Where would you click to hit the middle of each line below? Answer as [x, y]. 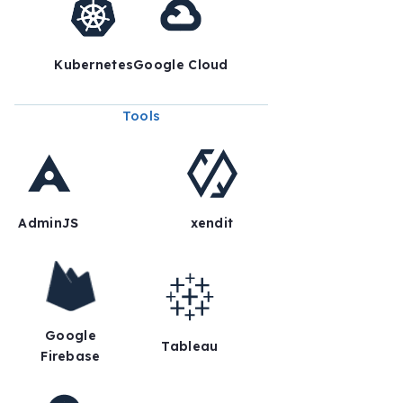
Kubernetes [94, 65]
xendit [212, 224]
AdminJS [49, 224]
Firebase [71, 357]
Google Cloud [181, 65]
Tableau [190, 346]
